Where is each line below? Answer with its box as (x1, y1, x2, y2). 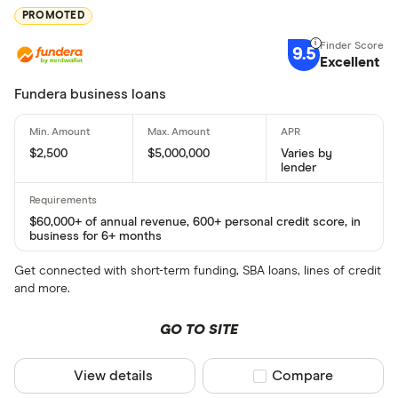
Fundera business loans (14, 87, 166, 102)
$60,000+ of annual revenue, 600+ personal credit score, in (29, 216, 361, 229)
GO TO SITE (159, 322, 238, 338)
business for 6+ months (29, 230, 162, 243)
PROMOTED (22, 11, 84, 22)
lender (280, 162, 316, 175)
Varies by (280, 147, 332, 161)
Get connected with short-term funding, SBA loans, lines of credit (14, 265, 381, 278)
